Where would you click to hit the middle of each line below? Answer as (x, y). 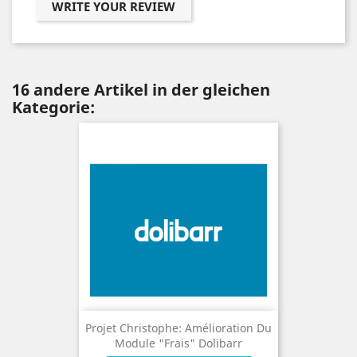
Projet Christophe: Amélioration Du (178, 328)
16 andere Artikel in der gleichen (141, 90)
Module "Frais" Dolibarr (178, 343)
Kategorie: (53, 107)
